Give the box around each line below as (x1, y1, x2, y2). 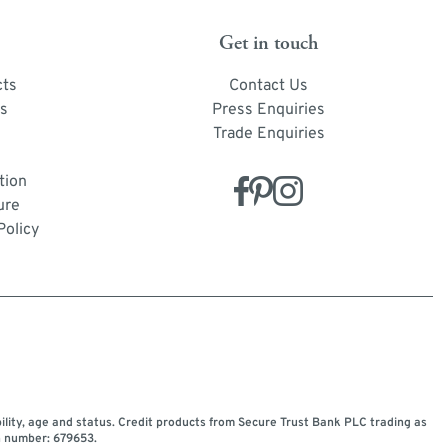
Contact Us (229, 75, 309, 96)
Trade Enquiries (212, 123, 325, 144)
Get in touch (219, 30, 319, 56)
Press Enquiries (212, 99, 326, 120)
